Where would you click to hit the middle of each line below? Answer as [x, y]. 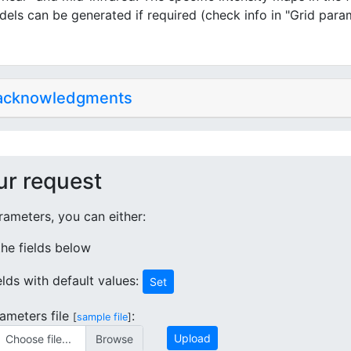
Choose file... [38, 339]
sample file [102, 317]
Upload [192, 338]
